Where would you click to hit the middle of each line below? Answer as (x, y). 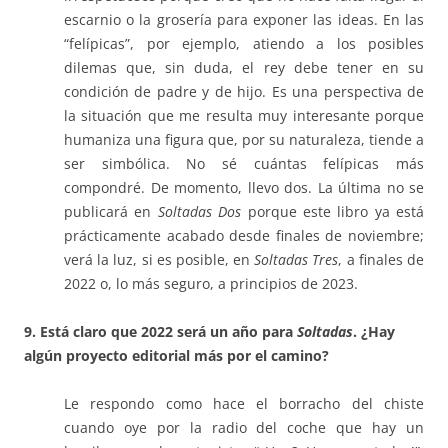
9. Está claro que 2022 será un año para (160, 332)
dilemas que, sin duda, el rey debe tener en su (244, 68)
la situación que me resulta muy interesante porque (244, 116)
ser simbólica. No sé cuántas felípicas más (244, 164)
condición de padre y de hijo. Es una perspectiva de (244, 92)
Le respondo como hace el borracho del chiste (244, 404)
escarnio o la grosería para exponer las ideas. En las (244, 20)
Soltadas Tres (296, 260)
